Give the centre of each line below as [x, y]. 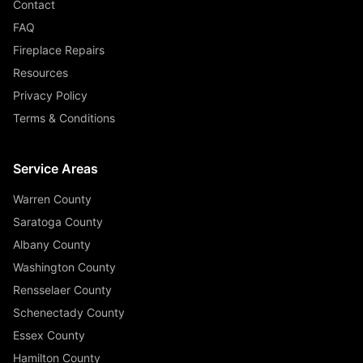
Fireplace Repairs [59, 49]
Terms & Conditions [64, 117]
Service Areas [56, 168]
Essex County [49, 335]
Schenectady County [69, 312]
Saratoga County [58, 221]
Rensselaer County [62, 289]
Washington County [64, 267]
